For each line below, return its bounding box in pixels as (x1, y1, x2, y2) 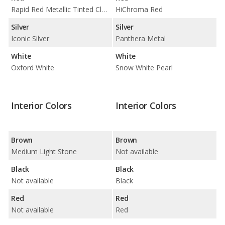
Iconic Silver (11, 33, 49, 43)
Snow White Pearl (116, 62, 173, 72)
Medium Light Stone (11, 146, 77, 156)
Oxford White (11, 62, 54, 72)
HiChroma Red (116, 4, 163, 14)
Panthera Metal (116, 33, 166, 43)
